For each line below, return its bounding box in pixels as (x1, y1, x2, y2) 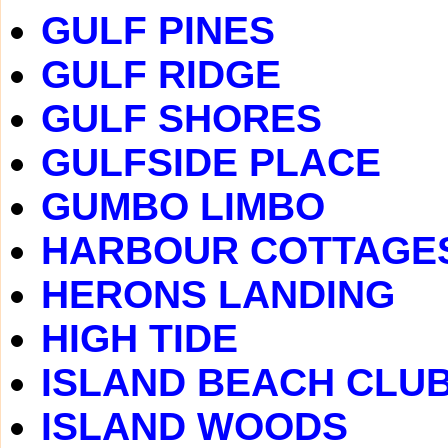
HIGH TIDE (41, 317, 238, 360)
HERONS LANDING (41, 273, 395, 316)
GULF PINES (41, 9, 275, 52)
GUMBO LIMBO (41, 185, 325, 228)
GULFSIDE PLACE (41, 141, 381, 184)
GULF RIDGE (41, 53, 281, 96)
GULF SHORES (41, 97, 322, 140)
